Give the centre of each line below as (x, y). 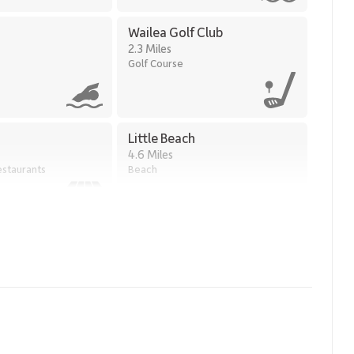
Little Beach (161, 137)
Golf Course (155, 63)
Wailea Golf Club (175, 32)
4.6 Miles (150, 154)
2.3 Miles (149, 48)
